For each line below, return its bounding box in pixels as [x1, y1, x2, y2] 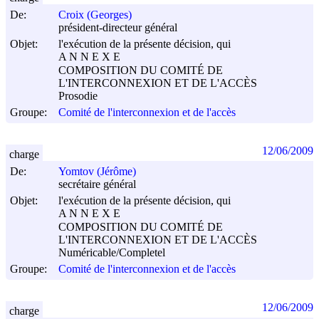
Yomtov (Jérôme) [58, 165, 136, 178]
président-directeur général [58, 21, 177, 34]
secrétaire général [58, 178, 136, 191]
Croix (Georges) [58, 9, 132, 21]
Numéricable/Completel [58, 246, 165, 259]
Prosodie [58, 90, 98, 103]
